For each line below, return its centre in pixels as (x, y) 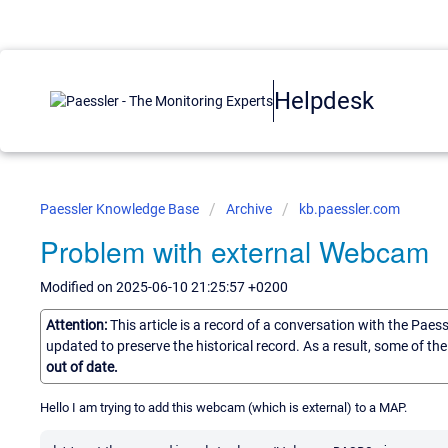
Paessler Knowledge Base (121, 209)
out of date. (82, 366)
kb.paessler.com (349, 209)
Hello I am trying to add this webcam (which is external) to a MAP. (223, 407)
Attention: (78, 324)
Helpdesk (324, 100)
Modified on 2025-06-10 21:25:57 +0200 (164, 287)
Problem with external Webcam (234, 251)
